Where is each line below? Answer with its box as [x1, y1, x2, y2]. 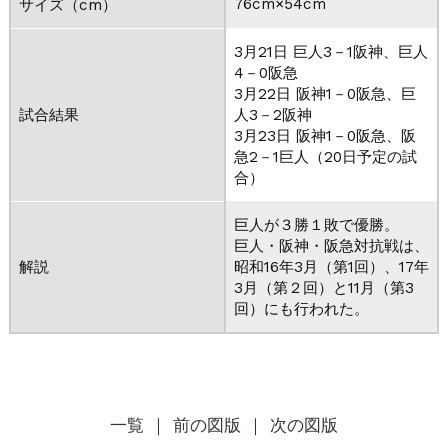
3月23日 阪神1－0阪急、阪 [233, 126, 416, 145]
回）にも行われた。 [233, 299, 369, 318]
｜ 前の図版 [149, 414, 241, 435]
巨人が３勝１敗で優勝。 [233, 215, 399, 234]
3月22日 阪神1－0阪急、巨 [233, 84, 416, 103]
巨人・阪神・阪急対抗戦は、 [233, 236, 429, 255]
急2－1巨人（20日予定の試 [233, 147, 417, 166]
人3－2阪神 [233, 105, 312, 124]
